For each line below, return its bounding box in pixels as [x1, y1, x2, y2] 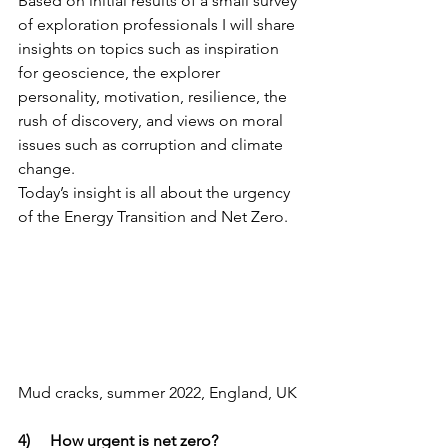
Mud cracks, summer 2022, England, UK [18, 382, 297, 402]
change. [18, 159, 79, 178]
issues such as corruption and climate [18, 135, 287, 154]
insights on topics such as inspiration [18, 39, 283, 58]
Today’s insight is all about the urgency [18, 183, 294, 202]
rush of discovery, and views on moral [18, 111, 287, 130]
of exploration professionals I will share [18, 15, 299, 34]
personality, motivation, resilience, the [18, 87, 291, 106]
